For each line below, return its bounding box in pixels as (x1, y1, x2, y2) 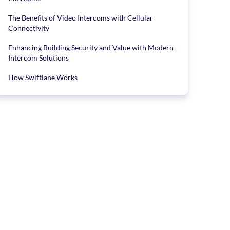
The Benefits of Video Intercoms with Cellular (8, 13, 153, 22)
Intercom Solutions (8, 53, 69, 62)
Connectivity (8, 24, 49, 32)
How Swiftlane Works (8, 73, 78, 82)
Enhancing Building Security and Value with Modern (8, 43, 174, 52)
